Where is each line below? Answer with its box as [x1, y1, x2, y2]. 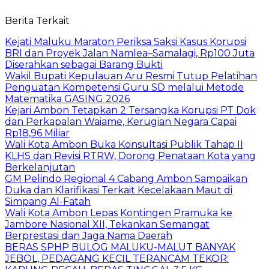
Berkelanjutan [5, 161, 75, 173]
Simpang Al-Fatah [5, 195, 91, 207]
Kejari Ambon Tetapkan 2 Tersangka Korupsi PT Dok [5, 104, 256, 116]
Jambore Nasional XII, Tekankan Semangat [5, 218, 210, 230]
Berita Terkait [5, 14, 70, 26]
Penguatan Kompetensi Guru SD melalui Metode [5, 81, 244, 93]
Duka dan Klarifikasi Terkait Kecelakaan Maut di [5, 184, 232, 196]
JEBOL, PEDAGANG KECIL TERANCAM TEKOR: [5, 252, 229, 264]
